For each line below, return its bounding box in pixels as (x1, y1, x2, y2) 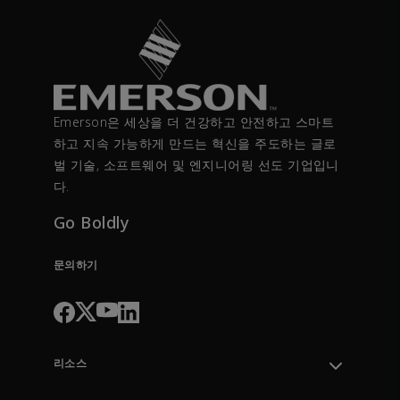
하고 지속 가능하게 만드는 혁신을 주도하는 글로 (54, 135, 337, 153)
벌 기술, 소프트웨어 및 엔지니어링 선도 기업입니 (54, 156, 339, 174)
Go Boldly (54, 212, 130, 234)
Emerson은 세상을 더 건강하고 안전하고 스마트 (54, 113, 335, 131)
